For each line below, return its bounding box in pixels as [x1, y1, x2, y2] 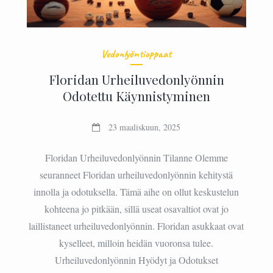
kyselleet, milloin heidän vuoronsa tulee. [59, 236, 214, 250]
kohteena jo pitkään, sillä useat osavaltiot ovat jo [44, 202, 229, 216]
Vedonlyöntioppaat [101, 47, 172, 61]
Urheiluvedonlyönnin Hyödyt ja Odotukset [54, 253, 218, 267]
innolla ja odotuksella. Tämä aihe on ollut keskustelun [34, 185, 239, 199]
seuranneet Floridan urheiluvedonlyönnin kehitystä [40, 168, 233, 182]
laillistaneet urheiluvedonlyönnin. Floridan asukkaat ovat [29, 219, 244, 233]
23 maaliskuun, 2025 [108, 121, 181, 133]
